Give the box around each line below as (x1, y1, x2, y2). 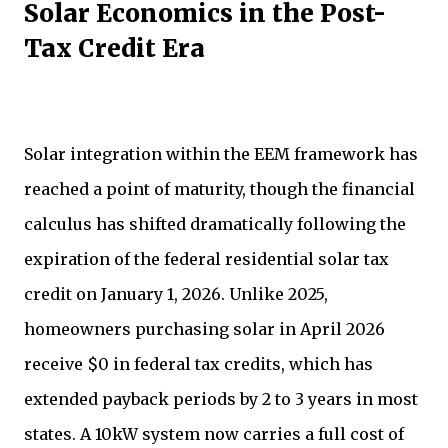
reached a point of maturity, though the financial (24, 179, 415, 200)
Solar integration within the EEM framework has (24, 144, 418, 165)
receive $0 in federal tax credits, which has (24, 354, 373, 375)
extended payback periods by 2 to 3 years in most (24, 389, 418, 410)
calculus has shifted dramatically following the (24, 214, 406, 235)
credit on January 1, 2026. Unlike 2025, (24, 284, 328, 305)
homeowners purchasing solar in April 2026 (24, 319, 385, 340)
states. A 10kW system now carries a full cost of (24, 424, 404, 445)
